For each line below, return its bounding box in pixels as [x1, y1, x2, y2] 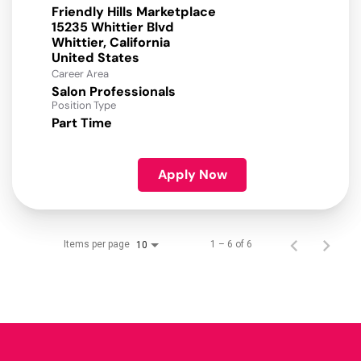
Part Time [52, 114, 112, 132]
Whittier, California [52, 34, 170, 52]
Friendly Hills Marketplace [52, 3, 216, 21]
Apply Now [157, 166, 227, 184]
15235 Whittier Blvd [52, 19, 174, 36]
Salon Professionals [52, 83, 176, 101]
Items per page [64, 239, 130, 251]
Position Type [52, 98, 116, 113]
